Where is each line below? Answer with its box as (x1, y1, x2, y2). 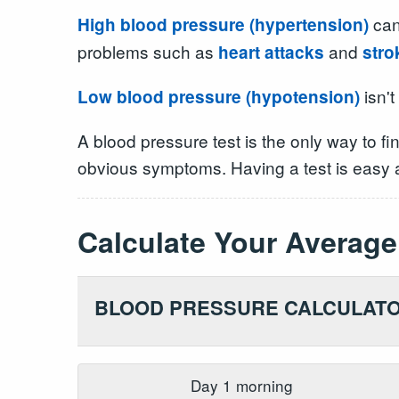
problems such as (77, 39, 218, 63)
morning (232, 373, 294, 396)
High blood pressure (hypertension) (77, 12, 369, 37)
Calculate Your (77, 220, 285, 262)
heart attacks (218, 40, 324, 64)
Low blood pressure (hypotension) (77, 85, 360, 109)
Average (285, 220, 397, 262)
